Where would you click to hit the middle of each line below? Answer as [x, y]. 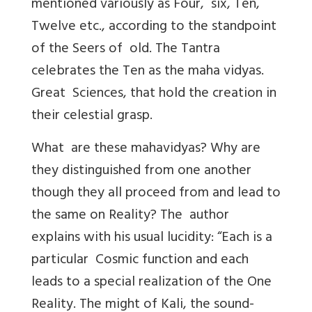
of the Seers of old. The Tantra [126, 49]
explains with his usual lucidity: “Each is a [152, 238]
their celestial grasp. [92, 116]
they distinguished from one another [143, 171]
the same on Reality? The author [130, 216]
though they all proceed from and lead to [156, 194]
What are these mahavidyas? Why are [146, 149]
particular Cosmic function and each [140, 260]
